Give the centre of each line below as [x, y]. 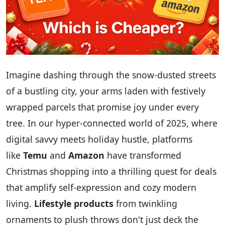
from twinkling [145, 204]
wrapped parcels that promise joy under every [102, 107]
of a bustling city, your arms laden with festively [106, 91]
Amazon [86, 155]
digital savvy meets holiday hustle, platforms [99, 139]
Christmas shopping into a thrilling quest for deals [111, 172]
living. [20, 204]
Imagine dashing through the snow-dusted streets [111, 75]
